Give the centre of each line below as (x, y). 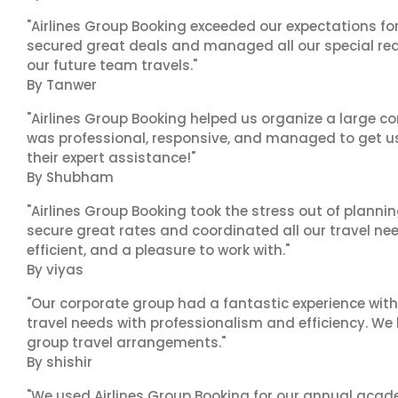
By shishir (60, 362)
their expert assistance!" (111, 158)
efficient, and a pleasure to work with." (158, 250)
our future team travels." (112, 65)
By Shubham (70, 177)
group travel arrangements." (126, 342)
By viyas (55, 270)
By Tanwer (62, 85)
